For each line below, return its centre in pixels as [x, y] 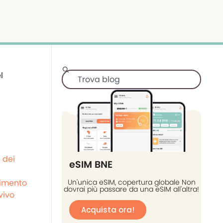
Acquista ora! [108, 210]
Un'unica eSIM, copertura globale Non [131, 182]
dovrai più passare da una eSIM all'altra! [131, 189]
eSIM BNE [91, 165]
